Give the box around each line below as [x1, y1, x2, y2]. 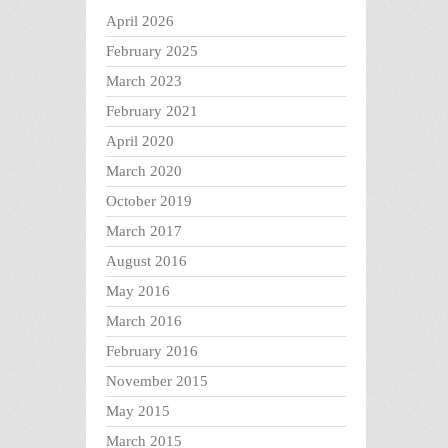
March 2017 [106, 223, 182, 240]
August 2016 [106, 253, 187, 270]
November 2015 [106, 373, 208, 390]
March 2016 [106, 313, 182, 330]
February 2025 [106, 43, 198, 60]
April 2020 [106, 133, 174, 150]
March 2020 [106, 163, 182, 180]
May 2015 [106, 403, 170, 420]
